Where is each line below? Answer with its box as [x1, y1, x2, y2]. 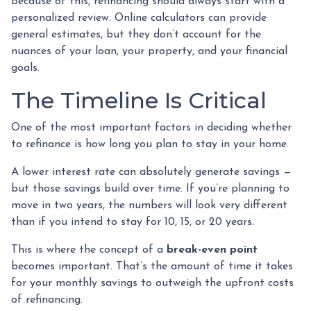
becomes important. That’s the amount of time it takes [11, 260, 293, 272]
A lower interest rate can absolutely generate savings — [11, 166, 292, 178]
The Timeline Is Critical [11, 86, 267, 114]
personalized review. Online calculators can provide [11, 12, 267, 24]
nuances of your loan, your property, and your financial [11, 45, 287, 57]
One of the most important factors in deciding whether [11, 121, 292, 133]
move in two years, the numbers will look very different [11, 199, 287, 211]
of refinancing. [11, 294, 83, 305]
